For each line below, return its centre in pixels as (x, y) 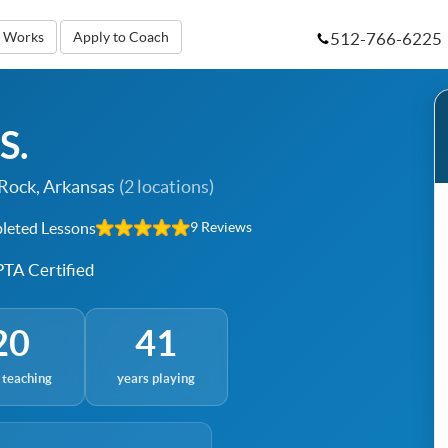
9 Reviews (221, 227)
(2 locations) (166, 186)
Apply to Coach (121, 37)
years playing (156, 379)
